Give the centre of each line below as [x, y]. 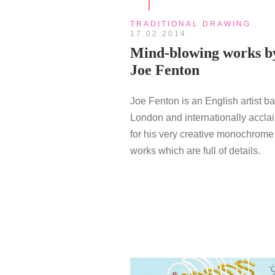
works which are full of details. [195, 151]
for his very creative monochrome [202, 134]
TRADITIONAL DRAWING [191, 24]
